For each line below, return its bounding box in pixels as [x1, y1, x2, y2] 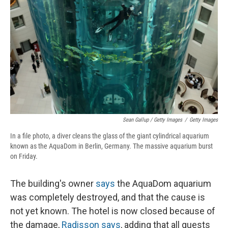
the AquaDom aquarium [115, 178, 211, 189]
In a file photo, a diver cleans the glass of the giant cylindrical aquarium [10, 132, 209, 140]
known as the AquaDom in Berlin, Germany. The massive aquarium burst [10, 142, 213, 151]
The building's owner [10, 178, 96, 189]
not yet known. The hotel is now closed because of [10, 206, 215, 217]
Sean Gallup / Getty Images [123, 117, 182, 124]
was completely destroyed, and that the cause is [10, 192, 205, 203]
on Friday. [10, 152, 38, 161]
